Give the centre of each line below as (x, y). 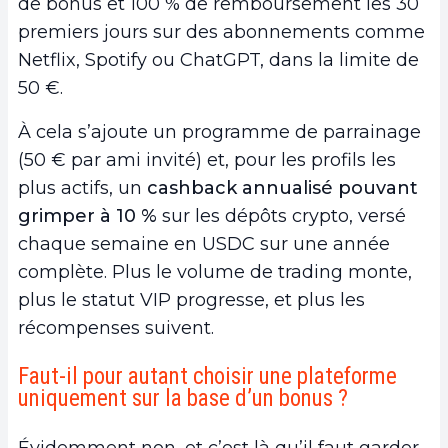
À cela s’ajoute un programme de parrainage (219, 131)
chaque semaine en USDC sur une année (204, 243)
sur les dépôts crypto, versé (281, 215)
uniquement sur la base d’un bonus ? (185, 398)
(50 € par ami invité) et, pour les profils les (207, 159)
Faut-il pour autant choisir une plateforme (207, 376)
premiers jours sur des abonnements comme (221, 31)
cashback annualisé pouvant (282, 187)
